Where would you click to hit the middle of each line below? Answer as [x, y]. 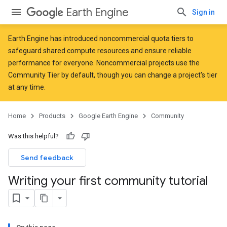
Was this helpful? [33, 136]
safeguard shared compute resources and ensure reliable [100, 51]
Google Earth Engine [108, 116]
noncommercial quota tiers [142, 39]
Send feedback [47, 158]
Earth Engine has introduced [54, 39]
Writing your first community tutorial [108, 181]
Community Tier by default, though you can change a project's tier [113, 75]
